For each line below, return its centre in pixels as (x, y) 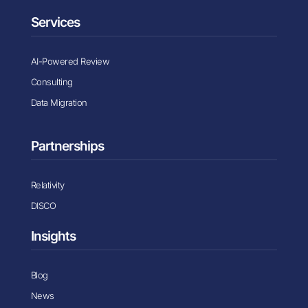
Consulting (52, 81)
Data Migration (59, 102)
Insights (53, 236)
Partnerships (67, 146)
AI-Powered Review (70, 61)
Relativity (47, 185)
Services (55, 22)
